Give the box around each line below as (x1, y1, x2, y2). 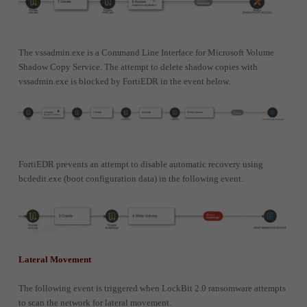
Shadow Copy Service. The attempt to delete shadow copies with (19, 62, 258, 73)
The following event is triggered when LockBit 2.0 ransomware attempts (19, 283, 286, 293)
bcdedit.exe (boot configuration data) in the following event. (19, 173, 243, 184)
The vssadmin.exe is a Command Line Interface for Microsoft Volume (19, 47, 274, 58)
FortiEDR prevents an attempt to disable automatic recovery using (19, 159, 263, 170)
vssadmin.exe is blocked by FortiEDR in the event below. (19, 76, 230, 87)
